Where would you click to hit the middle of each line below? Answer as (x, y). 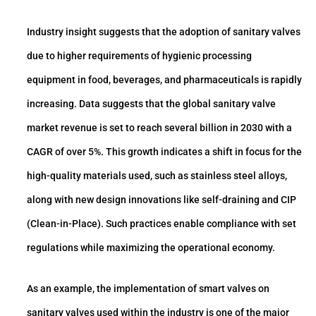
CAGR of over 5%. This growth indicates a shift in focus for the (164, 152)
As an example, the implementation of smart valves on (148, 289)
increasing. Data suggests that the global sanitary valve (151, 104)
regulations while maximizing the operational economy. (151, 248)
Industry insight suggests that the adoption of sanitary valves (164, 32)
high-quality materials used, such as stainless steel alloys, (157, 176)
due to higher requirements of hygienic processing (139, 56)
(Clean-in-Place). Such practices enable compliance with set (162, 224)
